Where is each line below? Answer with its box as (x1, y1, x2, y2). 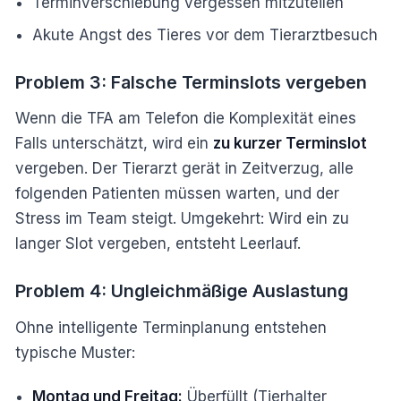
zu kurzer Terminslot (213, 134, 367, 153)
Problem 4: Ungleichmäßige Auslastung (15, 279, 348, 302)
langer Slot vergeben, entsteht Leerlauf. (15, 235, 301, 253)
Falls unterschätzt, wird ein (15, 134, 213, 153)
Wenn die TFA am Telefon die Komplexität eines (15, 109, 356, 128)
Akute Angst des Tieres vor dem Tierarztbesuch (32, 26, 379, 45)
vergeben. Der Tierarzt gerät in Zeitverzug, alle (15, 159, 354, 178)
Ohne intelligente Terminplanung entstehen (15, 318, 327, 337)
